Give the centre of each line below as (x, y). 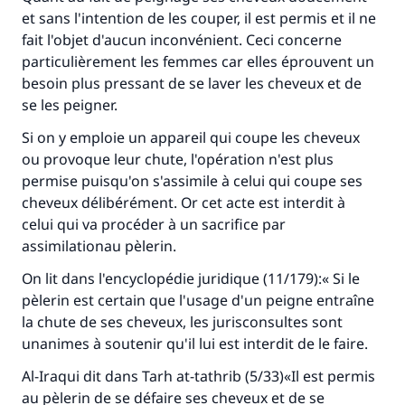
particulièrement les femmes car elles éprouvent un (198, 61)
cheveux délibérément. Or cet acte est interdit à (184, 202)
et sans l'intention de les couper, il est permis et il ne (199, 18)
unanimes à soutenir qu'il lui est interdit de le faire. (195, 344)
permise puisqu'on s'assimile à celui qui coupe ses (192, 181)
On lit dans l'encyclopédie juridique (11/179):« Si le (191, 278)
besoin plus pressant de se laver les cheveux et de (192, 83)
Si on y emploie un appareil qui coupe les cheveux (191, 137)
